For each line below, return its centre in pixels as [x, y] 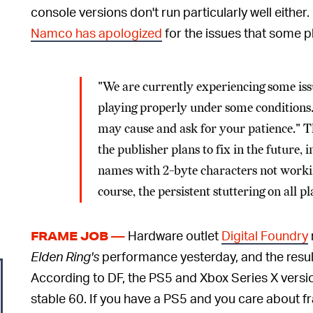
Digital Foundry [265, 235]
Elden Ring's [66, 256]
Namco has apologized [96, 33]
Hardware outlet [174, 235]
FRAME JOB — [78, 236]
